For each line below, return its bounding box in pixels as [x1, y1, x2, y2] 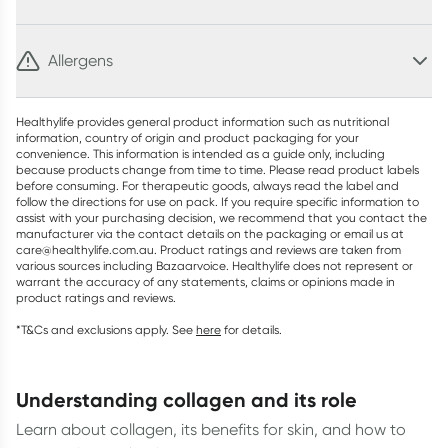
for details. [224, 322, 282, 337]
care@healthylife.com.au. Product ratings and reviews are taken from [16, 242, 401, 257]
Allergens [48, 51, 113, 70]
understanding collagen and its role [29, 387, 357, 412]
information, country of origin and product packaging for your [16, 130, 359, 145]
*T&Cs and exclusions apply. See [16, 322, 193, 337]
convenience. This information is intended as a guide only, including [16, 146, 385, 161]
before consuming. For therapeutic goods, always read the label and [16, 178, 399, 193]
